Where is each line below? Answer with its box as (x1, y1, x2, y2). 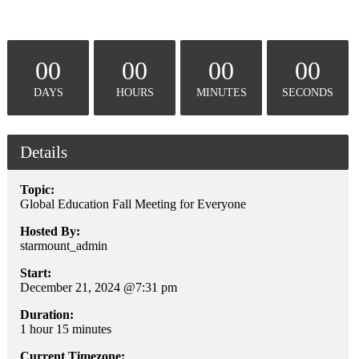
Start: (20, 265, 51, 280)
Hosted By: (20, 224, 80, 238)
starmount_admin (20, 238, 107, 252)
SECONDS (282, 85, 333, 99)
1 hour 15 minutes (20, 321, 111, 336)
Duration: (20, 307, 74, 321)
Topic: (20, 182, 54, 196)
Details (20, 142, 67, 161)
